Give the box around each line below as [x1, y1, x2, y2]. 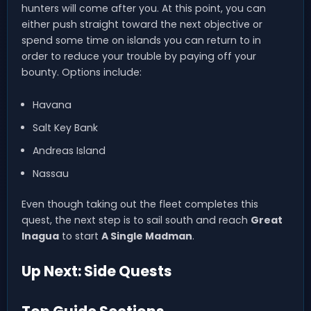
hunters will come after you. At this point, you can [22, 1, 266, 16]
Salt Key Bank [32, 121, 98, 135]
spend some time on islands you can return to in [22, 33, 261, 48]
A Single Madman [101, 229, 192, 244]
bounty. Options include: [22, 65, 142, 80]
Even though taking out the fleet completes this [22, 197, 258, 212]
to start [59, 229, 101, 244]
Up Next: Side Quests [22, 261, 172, 282]
